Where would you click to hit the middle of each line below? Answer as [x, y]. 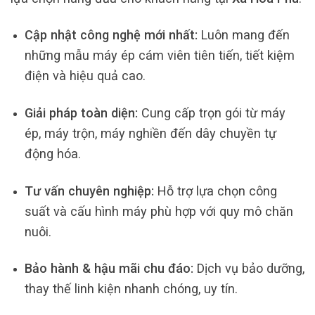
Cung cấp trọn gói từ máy [211, 112]
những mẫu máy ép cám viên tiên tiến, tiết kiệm [159, 56]
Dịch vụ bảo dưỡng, [249, 269]
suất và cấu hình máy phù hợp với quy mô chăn [159, 211]
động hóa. [52, 153]
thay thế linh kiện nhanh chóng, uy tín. [131, 289]
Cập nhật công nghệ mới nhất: [111, 35]
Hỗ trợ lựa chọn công [215, 191]
